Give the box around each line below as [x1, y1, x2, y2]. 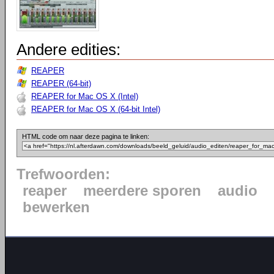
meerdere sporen [83, 183, 201, 199]
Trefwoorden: [17, 166, 110, 182]
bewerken [23, 199, 90, 215]
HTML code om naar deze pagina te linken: [22, 133, 149, 140]
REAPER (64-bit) [31, 79, 91, 88]
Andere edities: [17, 40, 120, 59]
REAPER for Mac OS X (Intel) [31, 92, 138, 101]
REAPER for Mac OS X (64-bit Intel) [31, 105, 160, 114]
